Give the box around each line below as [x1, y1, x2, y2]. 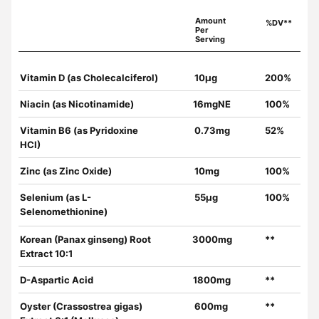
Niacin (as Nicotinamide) [20, 98, 134, 110]
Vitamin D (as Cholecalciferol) [20, 72, 158, 84]
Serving [194, 34, 225, 45]
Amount [194, 16, 226, 26]
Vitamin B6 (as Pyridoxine [20, 125, 138, 137]
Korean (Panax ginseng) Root [20, 234, 151, 246]
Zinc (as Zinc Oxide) [20, 165, 112, 177]
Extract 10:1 [20, 248, 73, 260]
